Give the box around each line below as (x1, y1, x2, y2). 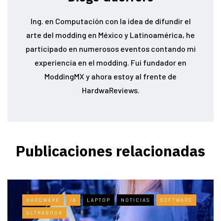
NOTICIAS (121, 197, 150, 203)
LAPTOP (87, 197, 110, 203)
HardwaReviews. (81, 85, 140, 95)
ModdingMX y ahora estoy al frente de (44, 72, 177, 81)
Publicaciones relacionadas (16, 141, 205, 161)
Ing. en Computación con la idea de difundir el (30, 16, 191, 26)
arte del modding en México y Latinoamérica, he (26, 30, 195, 40)
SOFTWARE (160, 197, 192, 203)
